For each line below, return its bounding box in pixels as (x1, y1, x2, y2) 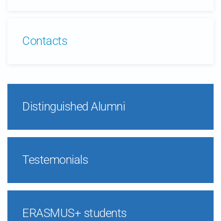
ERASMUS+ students (22, 206, 127, 220)
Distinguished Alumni (22, 100, 125, 113)
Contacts (22, 34, 68, 48)
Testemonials (22, 153, 88, 167)
